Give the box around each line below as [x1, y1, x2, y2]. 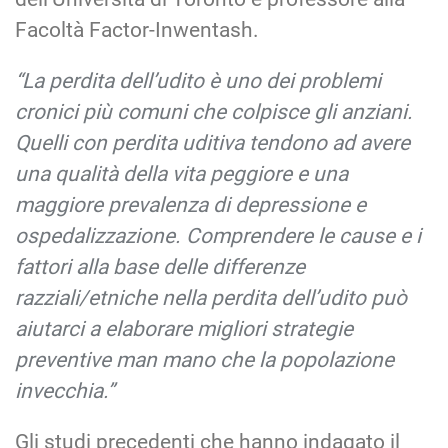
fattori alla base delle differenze [15, 254, 305, 279]
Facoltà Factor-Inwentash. [15, 17, 259, 42]
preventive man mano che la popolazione [15, 347, 394, 372]
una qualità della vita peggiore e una [15, 161, 348, 186]
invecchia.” [15, 378, 114, 403]
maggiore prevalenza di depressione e [15, 192, 366, 217]
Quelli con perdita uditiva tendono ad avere [15, 130, 410, 155]
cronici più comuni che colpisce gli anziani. [15, 99, 413, 124]
